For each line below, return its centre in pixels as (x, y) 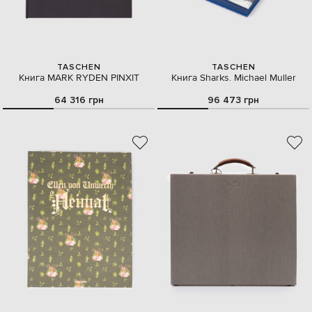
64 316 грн (79, 100)
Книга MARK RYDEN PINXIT (79, 78)
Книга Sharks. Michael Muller (233, 78)
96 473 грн (233, 100)
